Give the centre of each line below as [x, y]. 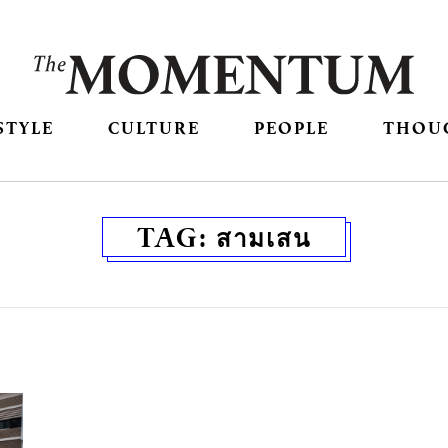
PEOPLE [292, 128]
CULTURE [153, 128]
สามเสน [263, 237]
